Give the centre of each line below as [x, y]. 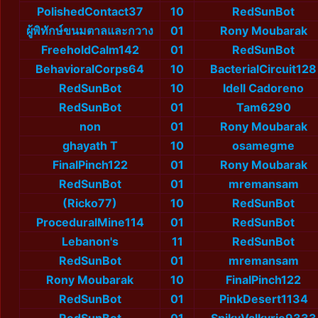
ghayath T [90, 146]
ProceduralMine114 [90, 223]
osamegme [263, 146]
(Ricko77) [90, 203]
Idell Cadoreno [263, 88]
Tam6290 [263, 108]
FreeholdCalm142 [90, 50]
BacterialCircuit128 [263, 69]
